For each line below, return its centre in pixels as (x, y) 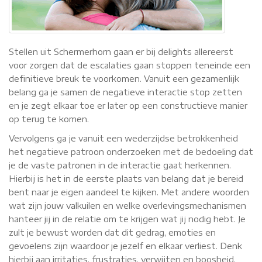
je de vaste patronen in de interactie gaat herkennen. (120, 165)
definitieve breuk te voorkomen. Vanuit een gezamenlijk (124, 79)
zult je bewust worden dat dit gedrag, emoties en (112, 232)
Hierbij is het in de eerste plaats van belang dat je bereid (126, 179)
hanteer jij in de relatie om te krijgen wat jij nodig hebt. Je (127, 219)
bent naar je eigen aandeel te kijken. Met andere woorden (129, 192)
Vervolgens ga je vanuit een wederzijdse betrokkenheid (123, 138)
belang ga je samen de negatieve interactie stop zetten (125, 92)
